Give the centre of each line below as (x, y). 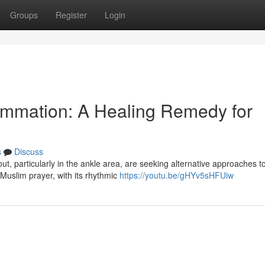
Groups (24, 15)
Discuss (29, 151)
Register (71, 15)
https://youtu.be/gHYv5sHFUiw (177, 175)
